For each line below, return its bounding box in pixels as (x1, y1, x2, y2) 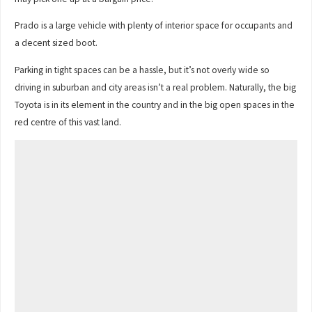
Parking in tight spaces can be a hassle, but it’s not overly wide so (15, 63, 270, 76)
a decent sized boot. (15, 37, 98, 49)
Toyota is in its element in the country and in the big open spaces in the (15, 98, 295, 111)
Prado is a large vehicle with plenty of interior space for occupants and (15, 19, 293, 32)
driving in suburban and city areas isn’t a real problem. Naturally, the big (15, 81, 297, 93)
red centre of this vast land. (15, 116, 122, 128)
